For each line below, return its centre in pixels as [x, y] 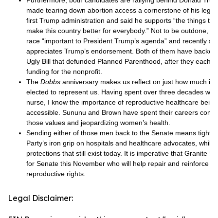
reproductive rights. [57, 174]
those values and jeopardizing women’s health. [99, 123]
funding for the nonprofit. [65, 72]
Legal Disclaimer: [40, 198]
